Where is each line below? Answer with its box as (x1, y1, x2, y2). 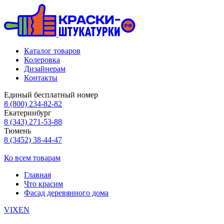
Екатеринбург (4, 108, 51, 117)
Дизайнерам (24, 64, 65, 73)
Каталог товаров (24, 46, 80, 55)
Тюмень (4, 126, 31, 135)
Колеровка (24, 55, 60, 64)
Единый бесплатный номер (4, 90, 98, 99)
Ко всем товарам (4, 153, 60, 162)
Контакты (24, 73, 57, 82)
